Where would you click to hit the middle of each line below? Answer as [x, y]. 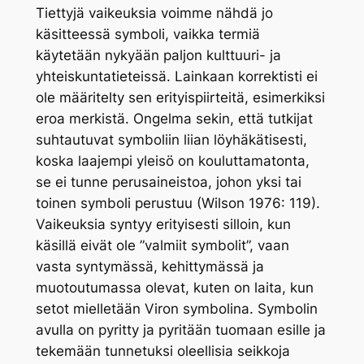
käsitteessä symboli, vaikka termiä [147, 35]
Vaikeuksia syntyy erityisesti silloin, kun [163, 225]
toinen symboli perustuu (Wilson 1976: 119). [178, 204]
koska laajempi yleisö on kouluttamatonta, [172, 161]
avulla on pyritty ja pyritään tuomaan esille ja [180, 330]
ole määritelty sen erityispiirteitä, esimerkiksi [180, 98]
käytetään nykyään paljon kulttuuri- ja [158, 56]
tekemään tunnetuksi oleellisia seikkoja [162, 351]
